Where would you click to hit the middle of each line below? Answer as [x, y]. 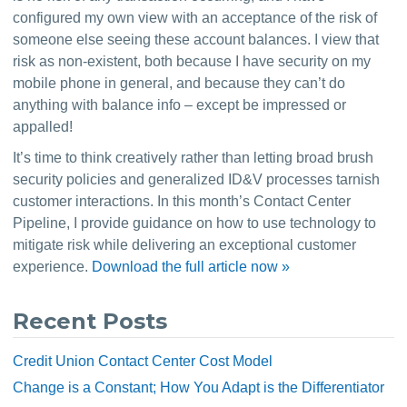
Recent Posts [90, 321]
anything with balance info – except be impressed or [180, 105]
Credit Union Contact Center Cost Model [143, 361]
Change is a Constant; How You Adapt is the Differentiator [199, 387]
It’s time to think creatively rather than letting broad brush [194, 158]
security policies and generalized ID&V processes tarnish [197, 179]
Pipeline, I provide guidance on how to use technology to [195, 223]
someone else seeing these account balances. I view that [196, 40]
